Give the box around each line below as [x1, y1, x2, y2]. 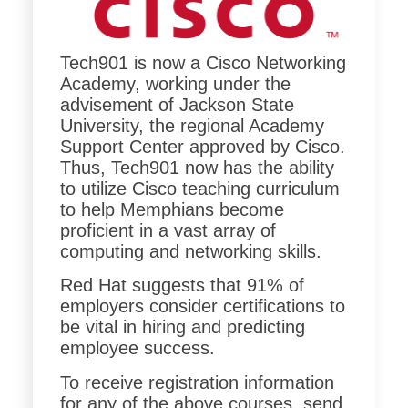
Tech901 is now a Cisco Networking [59, 52, 346, 73]
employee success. [59, 338, 215, 359]
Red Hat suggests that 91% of [59, 275, 304, 296]
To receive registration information [59, 372, 334, 393]
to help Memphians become [59, 199, 284, 219]
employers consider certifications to [59, 296, 345, 317]
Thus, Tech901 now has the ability [59, 157, 334, 178]
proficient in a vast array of [59, 219, 276, 240]
